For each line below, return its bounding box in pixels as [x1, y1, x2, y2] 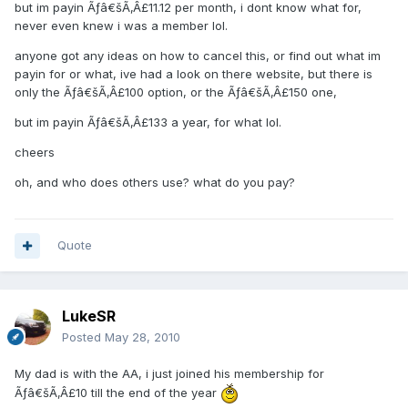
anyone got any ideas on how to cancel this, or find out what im [15, 48, 381, 64]
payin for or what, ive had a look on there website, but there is [15, 66, 372, 82]
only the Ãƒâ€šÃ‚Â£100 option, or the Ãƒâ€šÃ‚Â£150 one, [15, 85, 337, 100]
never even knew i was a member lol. [15, 18, 228, 34]
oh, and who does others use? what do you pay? [15, 175, 295, 190]
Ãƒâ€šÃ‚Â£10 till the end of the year [15, 384, 220, 400]
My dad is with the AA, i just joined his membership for [15, 366, 324, 382]
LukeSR [62, 307, 116, 326]
